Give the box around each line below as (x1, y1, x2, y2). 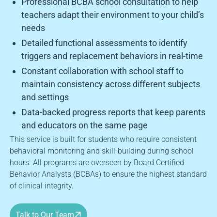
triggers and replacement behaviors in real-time (21, 50, 203, 61)
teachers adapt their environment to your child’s (21, 9, 204, 20)
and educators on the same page (21, 120, 148, 130)
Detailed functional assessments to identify (21, 37, 187, 48)
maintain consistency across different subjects (21, 78, 200, 89)
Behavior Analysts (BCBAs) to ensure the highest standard (10, 169, 207, 179)
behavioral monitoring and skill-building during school (10, 146, 194, 155)
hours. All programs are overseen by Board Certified (10, 157, 184, 167)
